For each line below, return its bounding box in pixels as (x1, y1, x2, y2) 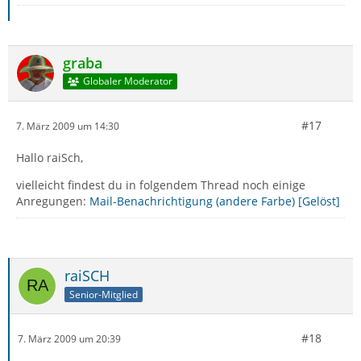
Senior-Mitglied (69, 287, 138, 301)
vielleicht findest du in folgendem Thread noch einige (16, 177, 305, 193)
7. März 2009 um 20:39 (18, 331, 121, 346)
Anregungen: (16, 193, 89, 209)
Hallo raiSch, (16, 150, 83, 165)
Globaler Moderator (82, 74, 172, 89)
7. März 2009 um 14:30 (16, 118, 119, 133)
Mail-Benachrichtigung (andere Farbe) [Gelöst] (89, 193, 340, 209)
